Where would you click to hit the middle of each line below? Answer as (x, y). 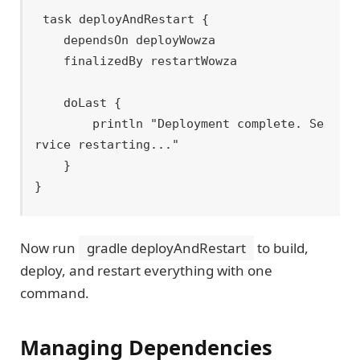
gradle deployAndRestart (166, 247)
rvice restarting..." (107, 144)
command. (55, 292)
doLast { (49, 102)
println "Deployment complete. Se (64, 123)
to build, (281, 247)
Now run (49, 247)
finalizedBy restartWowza (49, 61)
